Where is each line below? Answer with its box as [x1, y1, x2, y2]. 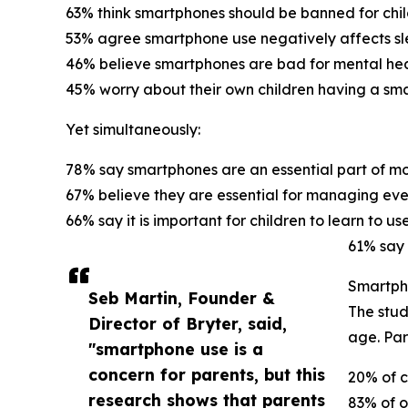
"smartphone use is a [88, 338, 263, 359]
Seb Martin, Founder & [88, 287, 275, 308]
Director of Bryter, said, [88, 312, 287, 333]
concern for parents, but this [88, 363, 325, 384]
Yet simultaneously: [66, 119, 200, 138]
